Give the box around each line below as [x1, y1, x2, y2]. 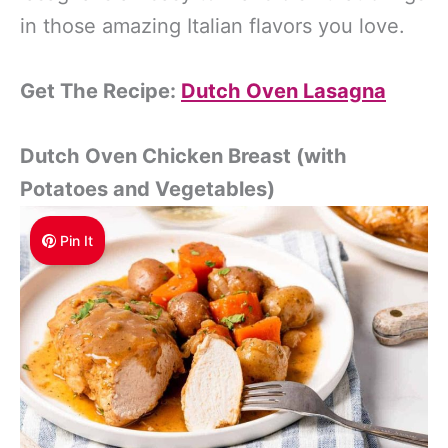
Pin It [60, 232, 94, 250]
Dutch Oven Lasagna [181, 78, 386, 103]
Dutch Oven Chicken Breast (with [20, 144, 347, 169]
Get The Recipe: [20, 78, 181, 103]
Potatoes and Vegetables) [20, 177, 275, 202]
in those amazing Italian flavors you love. [20, 13, 405, 38]
